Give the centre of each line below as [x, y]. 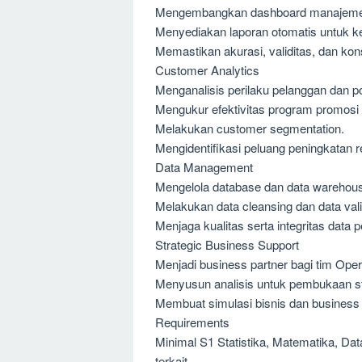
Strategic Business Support [227, 244]
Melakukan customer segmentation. [250, 128]
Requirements [192, 322]
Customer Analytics [207, 69]
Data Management [204, 166]
